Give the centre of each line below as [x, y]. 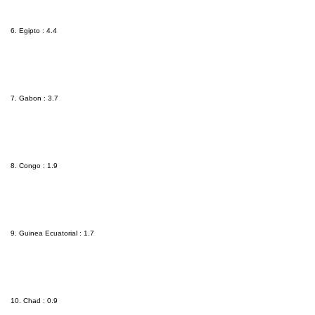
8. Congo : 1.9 [34, 166]
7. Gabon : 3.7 [34, 98]
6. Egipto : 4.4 [34, 31]
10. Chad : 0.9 [34, 301]
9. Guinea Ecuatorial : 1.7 [52, 233]
